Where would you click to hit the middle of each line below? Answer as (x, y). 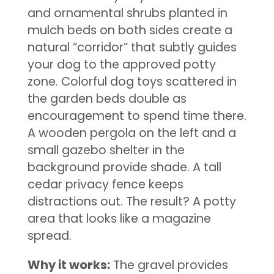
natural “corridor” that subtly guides (132, 48)
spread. (49, 236)
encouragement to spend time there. (137, 116)
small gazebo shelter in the (106, 150)
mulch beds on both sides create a (130, 31)
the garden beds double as (107, 99)
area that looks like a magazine (119, 219)
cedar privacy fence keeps (105, 185)
